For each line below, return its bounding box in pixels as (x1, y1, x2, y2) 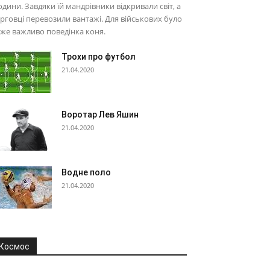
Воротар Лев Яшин (61, 110, 139, 119)
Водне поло (61, 168, 111, 177)
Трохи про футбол (61, 52, 136, 61)
